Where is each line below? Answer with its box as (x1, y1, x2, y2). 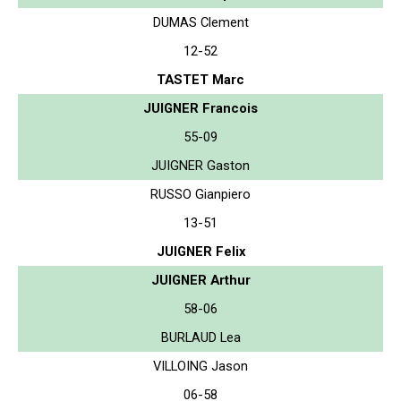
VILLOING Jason (153, 357, 248, 374)
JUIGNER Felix (156, 243, 245, 260)
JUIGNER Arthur (150, 271, 251, 288)
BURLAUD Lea (160, 328, 241, 346)
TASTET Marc (157, 71, 244, 88)
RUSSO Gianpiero (150, 185, 251, 202)
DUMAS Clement (152, 13, 249, 30)
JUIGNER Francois (143, 99, 258, 116)
